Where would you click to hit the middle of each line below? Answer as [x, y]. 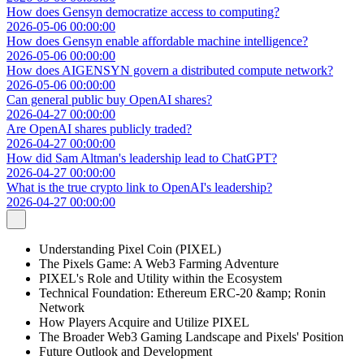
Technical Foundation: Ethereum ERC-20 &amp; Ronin [182, 292]
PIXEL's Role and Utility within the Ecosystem [160, 278]
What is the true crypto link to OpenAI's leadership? [139, 187]
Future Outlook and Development [126, 351]
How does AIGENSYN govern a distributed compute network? [170, 70]
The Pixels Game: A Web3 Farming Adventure [159, 263]
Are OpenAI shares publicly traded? [99, 128]
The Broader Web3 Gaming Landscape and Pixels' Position [191, 336]
